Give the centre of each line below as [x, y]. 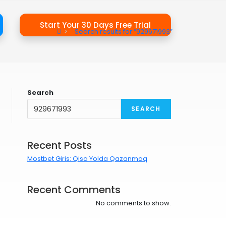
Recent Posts [59, 145]
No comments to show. [133, 203]
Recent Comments [74, 190]
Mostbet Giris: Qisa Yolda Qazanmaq [87, 159]
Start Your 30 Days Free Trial [95, 25]
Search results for [103, 31]
